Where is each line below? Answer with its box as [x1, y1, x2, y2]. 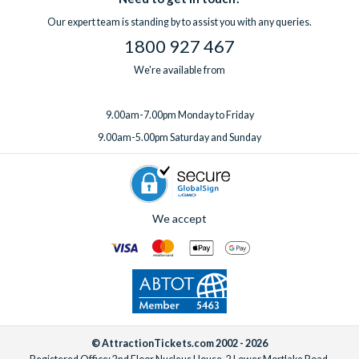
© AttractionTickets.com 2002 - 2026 [91, 337, 268, 349]
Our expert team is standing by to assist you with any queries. [47, 16, 312, 29]
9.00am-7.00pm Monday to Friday [105, 109, 254, 122]
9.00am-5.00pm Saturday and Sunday [98, 131, 261, 144]
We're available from [134, 64, 225, 77]
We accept [152, 212, 207, 226]
